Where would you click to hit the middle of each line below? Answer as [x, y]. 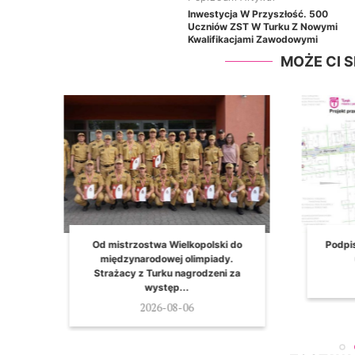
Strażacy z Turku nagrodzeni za [144, 273]
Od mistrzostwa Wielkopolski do [144, 244]
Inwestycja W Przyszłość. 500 [258, 14]
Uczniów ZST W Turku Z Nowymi [263, 27]
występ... [144, 287]
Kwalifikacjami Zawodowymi [253, 40]
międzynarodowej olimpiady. [144, 258]
